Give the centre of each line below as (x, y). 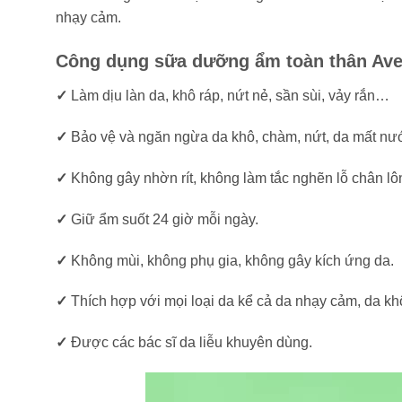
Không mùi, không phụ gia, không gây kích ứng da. (232, 260)
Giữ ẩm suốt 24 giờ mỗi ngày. (165, 219)
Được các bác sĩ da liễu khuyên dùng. (192, 343)
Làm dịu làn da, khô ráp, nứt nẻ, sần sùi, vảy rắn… (230, 96)
